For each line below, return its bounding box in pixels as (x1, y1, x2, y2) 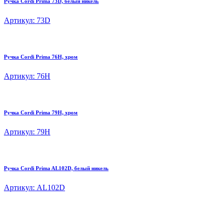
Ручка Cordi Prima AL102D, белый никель (4, 165, 109, 172)
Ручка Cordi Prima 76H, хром (4, 54, 78, 60)
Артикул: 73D (4, 16, 50, 25)
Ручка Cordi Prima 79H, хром (4, 109, 78, 116)
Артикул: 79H (4, 128, 50, 136)
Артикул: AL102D (4, 183, 65, 192)
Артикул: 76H (4, 72, 50, 81)
